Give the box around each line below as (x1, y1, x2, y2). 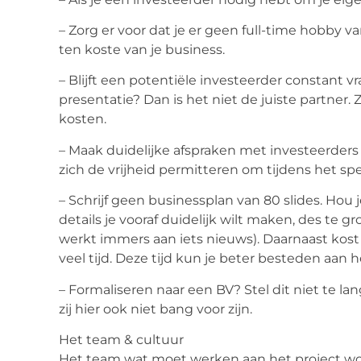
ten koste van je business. (59, 41, 225, 57)
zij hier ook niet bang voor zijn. (59, 301, 252, 317)
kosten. (59, 111, 106, 127)
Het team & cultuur (59, 331, 184, 347)
